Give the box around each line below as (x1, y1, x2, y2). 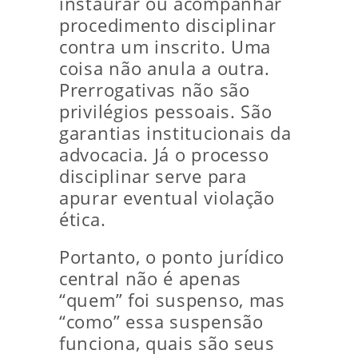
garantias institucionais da (59, 121, 292, 145)
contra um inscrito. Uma (59, 35, 272, 59)
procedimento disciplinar (59, 14, 276, 38)
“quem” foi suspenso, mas (59, 288, 285, 312)
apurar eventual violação (59, 186, 275, 210)
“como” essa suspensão (59, 310, 264, 334)
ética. (59, 208, 106, 232)
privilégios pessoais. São (59, 100, 272, 124)
